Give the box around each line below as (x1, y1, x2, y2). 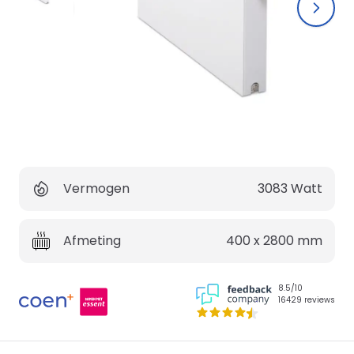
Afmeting (63, 232, 121, 250)
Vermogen (63, 179, 130, 198)
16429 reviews (278, 294, 335, 307)
